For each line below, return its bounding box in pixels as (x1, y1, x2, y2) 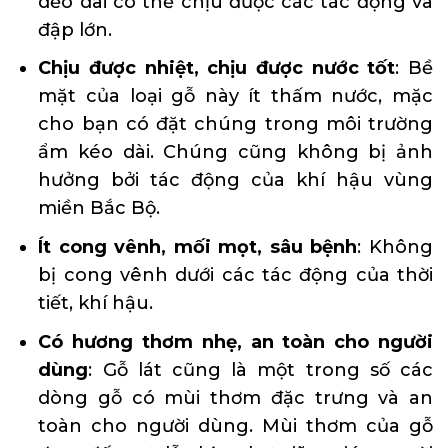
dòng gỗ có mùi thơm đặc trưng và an (38, 386, 433, 409)
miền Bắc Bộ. (38, 197, 161, 220)
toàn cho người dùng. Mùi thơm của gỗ (38, 414, 433, 437)
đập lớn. (38, 18, 113, 41)
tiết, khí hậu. (38, 292, 154, 315)
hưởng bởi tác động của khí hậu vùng (38, 169, 433, 192)
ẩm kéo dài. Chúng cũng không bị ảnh (38, 141, 433, 164)
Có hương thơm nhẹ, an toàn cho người (38, 330, 433, 353)
